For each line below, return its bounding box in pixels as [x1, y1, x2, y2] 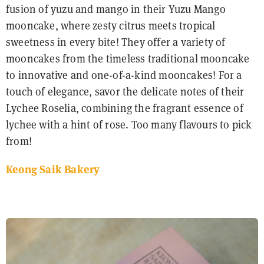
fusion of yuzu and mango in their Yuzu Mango [6, 2, 226, 16]
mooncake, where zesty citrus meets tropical [6, 19, 216, 33]
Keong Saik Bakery [6, 162, 100, 176]
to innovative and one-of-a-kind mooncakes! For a [6, 68, 242, 82]
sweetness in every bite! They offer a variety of [6, 35, 226, 49]
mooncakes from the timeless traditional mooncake [6, 52, 250, 66]
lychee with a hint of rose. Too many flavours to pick [6, 118, 252, 132]
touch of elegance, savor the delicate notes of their [6, 85, 245, 99]
